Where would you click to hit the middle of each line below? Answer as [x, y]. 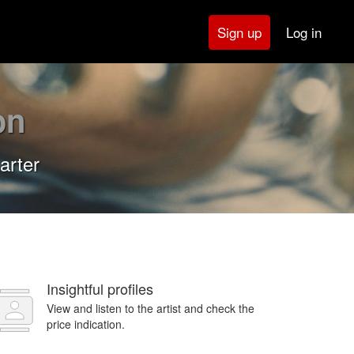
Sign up [239, 32]
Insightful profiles [100, 288]
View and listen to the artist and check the [151, 308]
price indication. [86, 324]
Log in [304, 32]
